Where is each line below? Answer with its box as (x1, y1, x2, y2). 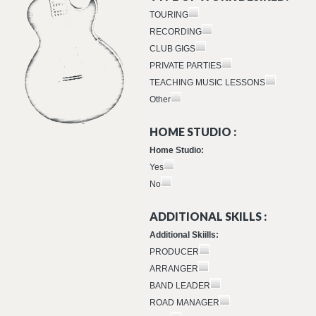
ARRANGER (150, 264, 198, 274)
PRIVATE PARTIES (150, 61, 221, 71)
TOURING (150, 10, 188, 20)
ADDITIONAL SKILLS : (150, 209, 267, 223)
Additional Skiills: (150, 230, 219, 240)
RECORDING (150, 27, 202, 37)
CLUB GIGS (150, 44, 195, 54)
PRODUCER (150, 247, 199, 257)
